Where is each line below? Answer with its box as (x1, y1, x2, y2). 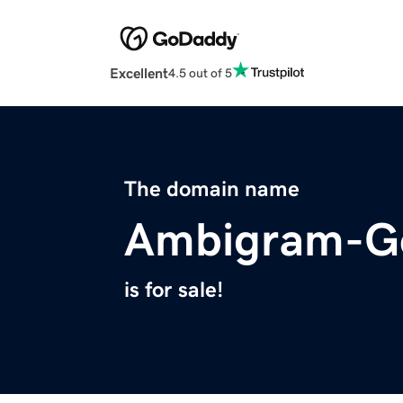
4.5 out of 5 (168, 66, 232, 79)
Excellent (110, 66, 168, 81)
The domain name (124, 178, 300, 201)
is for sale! (124, 279, 223, 301)
